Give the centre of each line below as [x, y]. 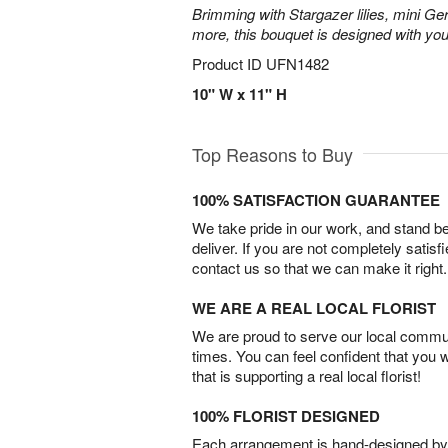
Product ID [229, 63]
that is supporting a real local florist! [306, 375]
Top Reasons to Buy [272, 154]
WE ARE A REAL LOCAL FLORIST [314, 308]
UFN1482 [297, 63]
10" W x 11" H [239, 94]
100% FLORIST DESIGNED [286, 416]
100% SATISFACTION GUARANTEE [316, 200]
